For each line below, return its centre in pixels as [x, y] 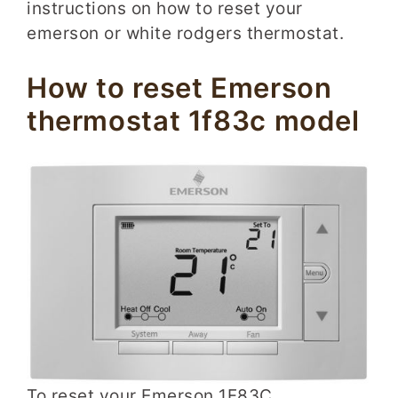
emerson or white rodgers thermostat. [185, 33]
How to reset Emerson [179, 88]
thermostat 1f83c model [193, 121]
